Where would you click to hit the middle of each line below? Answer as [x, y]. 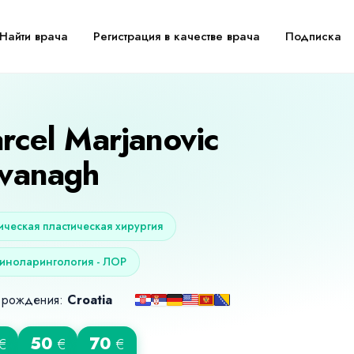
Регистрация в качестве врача [176, 36]
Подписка [313, 36]
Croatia [90, 300]
